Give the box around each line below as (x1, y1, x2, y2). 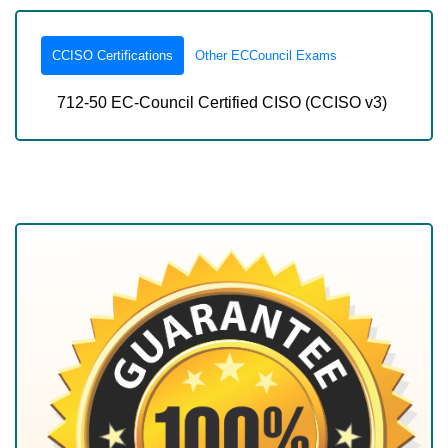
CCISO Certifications (52, 48, 173, 63)
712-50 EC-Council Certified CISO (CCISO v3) (57, 94, 387, 111)
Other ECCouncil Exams (195, 48, 337, 63)
